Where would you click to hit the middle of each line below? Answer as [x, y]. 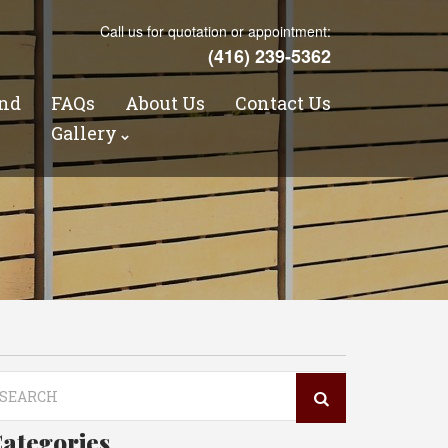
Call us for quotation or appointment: [215, 31]
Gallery [84, 133]
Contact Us [283, 103]
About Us [165, 103]
